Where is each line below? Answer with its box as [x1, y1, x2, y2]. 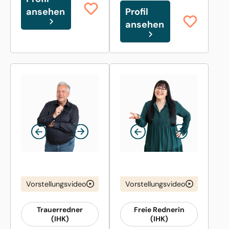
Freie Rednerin [133, 204, 185, 214]
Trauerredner [37, 204, 83, 214]
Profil [125, 5, 148, 18]
